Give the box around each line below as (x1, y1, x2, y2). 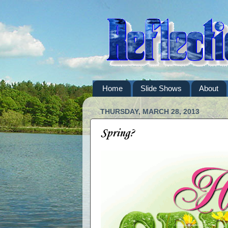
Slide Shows (140, 84, 182, 93)
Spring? (101, 127, 134, 140)
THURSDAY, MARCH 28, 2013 (100, 107, 199, 116)
